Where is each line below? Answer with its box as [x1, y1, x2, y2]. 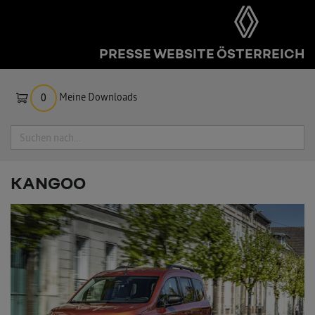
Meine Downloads [59, 90, 138, 104]
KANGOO [11, 172, 86, 193]
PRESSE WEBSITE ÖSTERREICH [99, 44, 304, 61]
